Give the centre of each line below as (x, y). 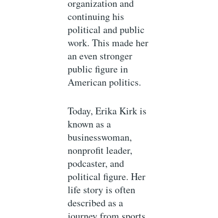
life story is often (102, 190)
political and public (106, 30)
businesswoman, (100, 137)
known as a (90, 124)
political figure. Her (107, 177)
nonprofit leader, (100, 150)
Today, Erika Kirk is (107, 111)
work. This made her (108, 43)
